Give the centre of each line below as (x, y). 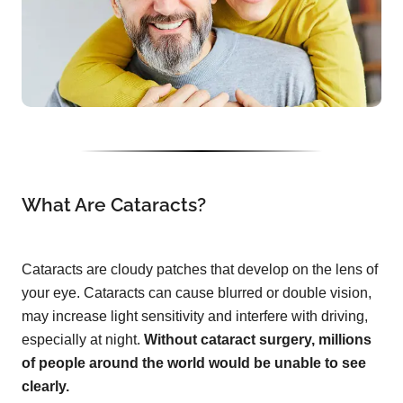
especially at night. (83, 340)
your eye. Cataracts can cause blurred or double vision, (197, 293)
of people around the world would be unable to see (194, 363)
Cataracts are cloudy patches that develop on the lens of (200, 270)
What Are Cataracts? (114, 205)
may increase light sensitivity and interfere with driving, (195, 317)
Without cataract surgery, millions (258, 340)
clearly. (45, 387)
